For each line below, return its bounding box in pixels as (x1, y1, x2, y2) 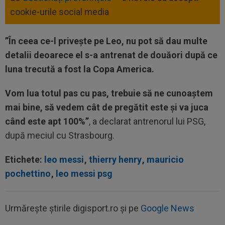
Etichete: (5, 154, 44, 165)
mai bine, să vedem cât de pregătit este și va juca (5, 101, 208, 113)
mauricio (147, 154, 184, 165)
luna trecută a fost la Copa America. (5, 63, 154, 74)
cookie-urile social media (10, 6, 109, 17)
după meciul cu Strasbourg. (5, 130, 115, 141)
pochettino (5, 168, 51, 179)
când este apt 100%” (5, 116, 89, 127)
